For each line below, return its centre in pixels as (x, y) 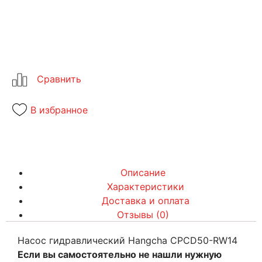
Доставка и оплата (146, 201)
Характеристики (146, 187)
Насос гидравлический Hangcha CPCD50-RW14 (127, 240)
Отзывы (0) (143, 215)
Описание (143, 173)
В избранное (59, 110)
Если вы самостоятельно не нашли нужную (120, 254)
